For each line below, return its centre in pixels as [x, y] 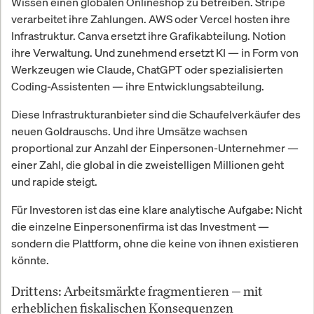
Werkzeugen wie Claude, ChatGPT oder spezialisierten [147, 69]
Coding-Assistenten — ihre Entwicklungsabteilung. [138, 86]
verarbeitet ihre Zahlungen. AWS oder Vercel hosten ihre [151, 19]
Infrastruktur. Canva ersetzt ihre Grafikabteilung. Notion [149, 35]
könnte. [30, 260]
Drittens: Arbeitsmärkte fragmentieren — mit [137, 291]
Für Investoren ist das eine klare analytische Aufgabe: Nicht [157, 209]
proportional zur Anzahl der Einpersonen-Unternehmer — [155, 148]
